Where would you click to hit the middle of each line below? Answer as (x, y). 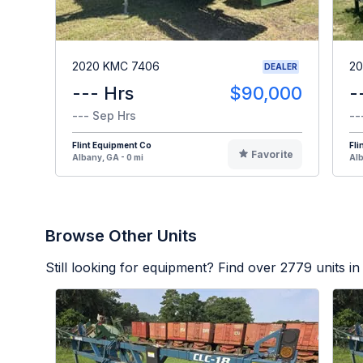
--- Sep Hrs (104, 115)
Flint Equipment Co (112, 145)
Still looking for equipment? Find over (163, 267)
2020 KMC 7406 (116, 66)
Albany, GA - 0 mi (108, 157)
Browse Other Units (121, 235)
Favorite (272, 154)
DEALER (281, 66)
